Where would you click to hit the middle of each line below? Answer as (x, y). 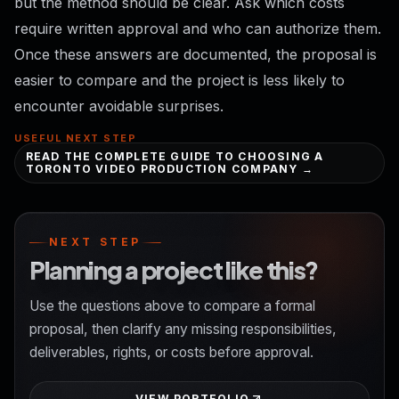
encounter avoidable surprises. (119, 106)
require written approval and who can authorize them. (198, 28)
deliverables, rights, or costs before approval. (171, 352)
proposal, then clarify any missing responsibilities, (183, 329)
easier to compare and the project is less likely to (179, 80)
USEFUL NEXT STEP (76, 138)
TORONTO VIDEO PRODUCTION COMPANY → (169, 168)
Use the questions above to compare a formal (172, 305)
